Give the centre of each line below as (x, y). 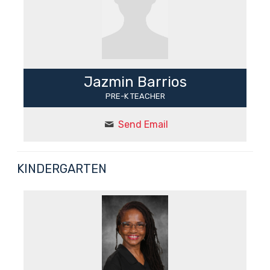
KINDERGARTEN (61, 169)
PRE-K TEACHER (135, 96)
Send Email (143, 125)
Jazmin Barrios (135, 82)
